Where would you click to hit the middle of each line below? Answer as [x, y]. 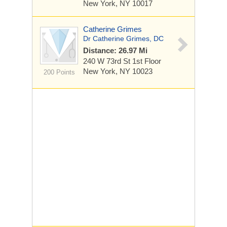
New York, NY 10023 [118, 71]
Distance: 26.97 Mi [115, 50]
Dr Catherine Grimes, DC [123, 39]
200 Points [59, 72]
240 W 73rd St [108, 61]
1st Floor [147, 61]
